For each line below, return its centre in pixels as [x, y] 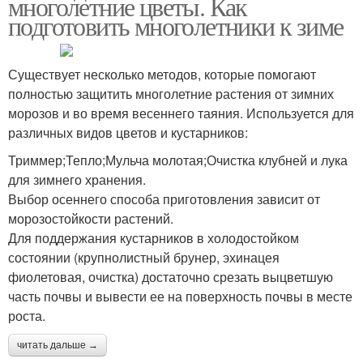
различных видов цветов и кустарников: [128, 132]
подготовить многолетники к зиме [176, 26]
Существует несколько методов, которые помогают [162, 74]
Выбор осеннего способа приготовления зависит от [164, 199]
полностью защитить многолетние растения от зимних [171, 94]
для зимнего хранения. [77, 179]
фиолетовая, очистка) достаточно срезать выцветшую [171, 277]
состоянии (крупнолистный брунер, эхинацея [144, 257]
